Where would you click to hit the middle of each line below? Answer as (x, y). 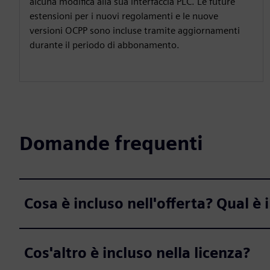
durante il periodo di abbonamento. (105, 45)
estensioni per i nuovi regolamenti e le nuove (124, 16)
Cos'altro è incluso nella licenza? (137, 253)
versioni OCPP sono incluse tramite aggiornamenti (135, 30)
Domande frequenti (111, 143)
